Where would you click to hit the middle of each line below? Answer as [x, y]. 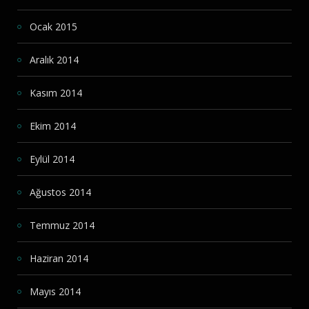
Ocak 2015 [53, 27]
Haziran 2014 [59, 259]
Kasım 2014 [56, 93]
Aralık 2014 [54, 60]
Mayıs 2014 [55, 292]
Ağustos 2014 [60, 192]
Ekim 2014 [53, 126]
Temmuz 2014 [62, 226]
